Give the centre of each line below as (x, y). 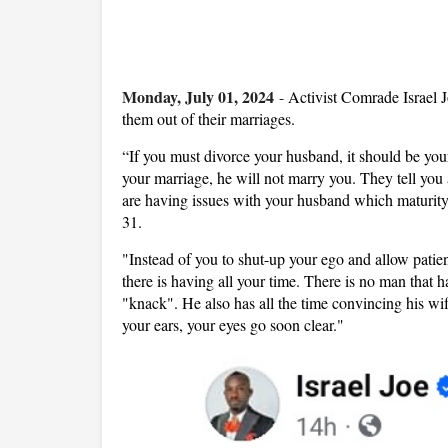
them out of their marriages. (208, 118)
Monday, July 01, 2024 (198, 96)
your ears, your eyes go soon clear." (235, 324)
